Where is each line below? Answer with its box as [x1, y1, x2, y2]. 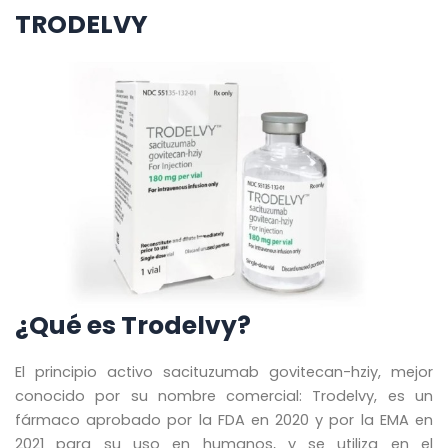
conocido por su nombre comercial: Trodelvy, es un [15, 385, 433, 406]
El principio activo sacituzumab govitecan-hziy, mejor [15, 361, 433, 382]
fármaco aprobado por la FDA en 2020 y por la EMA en [15, 409, 433, 430]
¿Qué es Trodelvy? [15, 308, 251, 344]
